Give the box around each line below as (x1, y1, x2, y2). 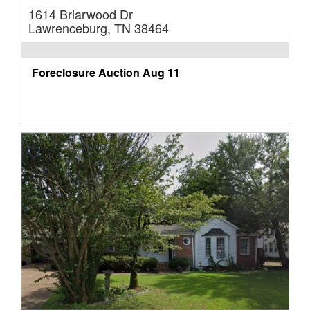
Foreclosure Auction (32, 64, 140, 81)
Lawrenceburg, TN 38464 (28, 19, 169, 37)
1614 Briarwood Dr (28, 5, 133, 24)
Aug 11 (143, 64, 180, 81)
